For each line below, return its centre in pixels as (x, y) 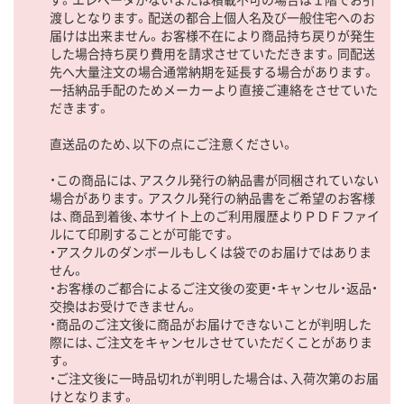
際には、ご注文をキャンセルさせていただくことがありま (211, 342)
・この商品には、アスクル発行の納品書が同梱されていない (214, 180)
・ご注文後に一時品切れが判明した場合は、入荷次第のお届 (214, 378)
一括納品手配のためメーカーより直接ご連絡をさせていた (214, 90)
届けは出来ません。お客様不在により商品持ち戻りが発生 (212, 36)
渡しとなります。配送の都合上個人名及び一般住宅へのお (212, 18)
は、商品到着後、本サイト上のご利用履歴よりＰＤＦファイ (215, 216)
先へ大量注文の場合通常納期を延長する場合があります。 (212, 72)
